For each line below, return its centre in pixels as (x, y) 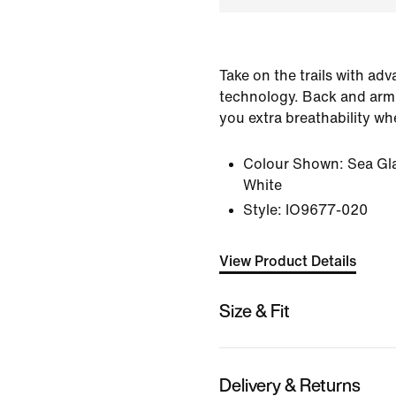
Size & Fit (255, 310)
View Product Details (288, 261)
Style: (263, 210)
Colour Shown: (293, 164)
